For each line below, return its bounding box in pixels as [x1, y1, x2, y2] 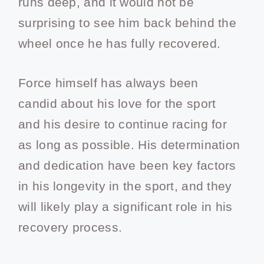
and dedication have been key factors [18, 158, 236, 172]
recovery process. [18, 220, 123, 234]
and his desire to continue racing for [18, 117, 227, 131]
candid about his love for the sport [18, 96, 216, 110]
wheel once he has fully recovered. [18, 37, 221, 51]
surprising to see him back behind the [18, 16, 237, 30]
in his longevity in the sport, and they [18, 179, 232, 193]
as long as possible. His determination [18, 137, 240, 151]
